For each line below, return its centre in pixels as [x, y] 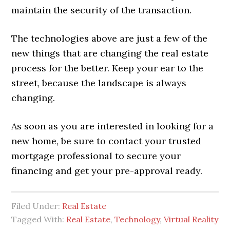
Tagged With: [39, 219]
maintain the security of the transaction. [102, 10]
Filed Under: [37, 206]
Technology [137, 219]
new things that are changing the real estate [110, 53]
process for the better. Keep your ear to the [108, 68]
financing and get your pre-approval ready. [107, 170]
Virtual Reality [191, 219]
